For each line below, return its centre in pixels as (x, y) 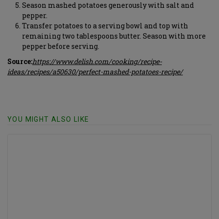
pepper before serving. (61, 46)
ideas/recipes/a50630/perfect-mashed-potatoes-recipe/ (95, 72)
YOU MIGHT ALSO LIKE (48, 119)
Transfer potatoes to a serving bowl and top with (105, 26)
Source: (20, 61)
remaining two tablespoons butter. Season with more (114, 36)
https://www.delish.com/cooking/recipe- (97, 61)
